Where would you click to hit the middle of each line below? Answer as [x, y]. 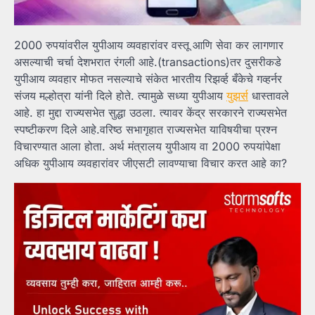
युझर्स [237, 95]
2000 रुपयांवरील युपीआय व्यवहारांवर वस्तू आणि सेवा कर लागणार [149, 45]
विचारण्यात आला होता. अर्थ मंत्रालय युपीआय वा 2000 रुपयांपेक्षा [147, 146]
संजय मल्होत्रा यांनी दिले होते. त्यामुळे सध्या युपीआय [120, 95]
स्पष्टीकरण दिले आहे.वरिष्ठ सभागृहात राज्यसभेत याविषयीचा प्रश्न [146, 129]
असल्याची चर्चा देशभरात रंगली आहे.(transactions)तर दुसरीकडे [148, 62]
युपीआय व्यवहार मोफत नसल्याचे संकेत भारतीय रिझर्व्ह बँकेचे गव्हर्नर [148, 78]
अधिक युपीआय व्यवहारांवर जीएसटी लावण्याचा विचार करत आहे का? [150, 163]
